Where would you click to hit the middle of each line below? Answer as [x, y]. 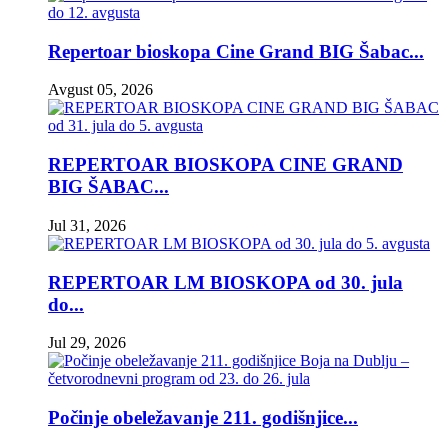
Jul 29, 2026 [87, 343]
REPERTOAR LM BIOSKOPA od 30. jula [225, 282]
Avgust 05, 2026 [100, 90]
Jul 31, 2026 [87, 225]
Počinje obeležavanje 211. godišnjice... [203, 417]
